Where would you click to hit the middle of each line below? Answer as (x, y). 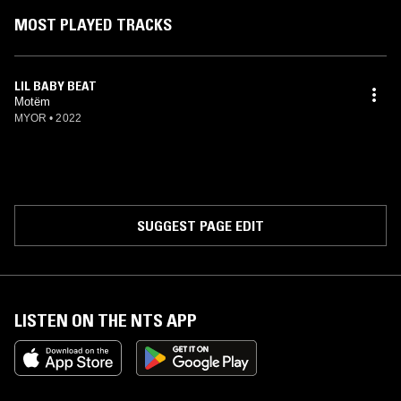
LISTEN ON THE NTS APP (106, 320)
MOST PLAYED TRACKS (93, 25)
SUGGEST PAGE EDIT (200, 226)
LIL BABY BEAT (55, 86)
